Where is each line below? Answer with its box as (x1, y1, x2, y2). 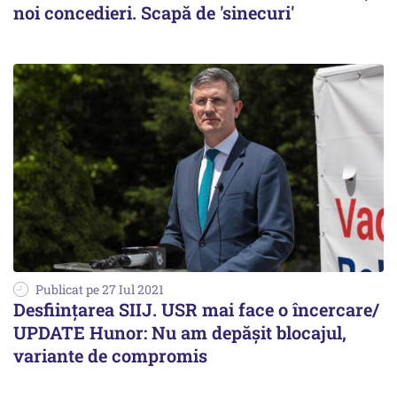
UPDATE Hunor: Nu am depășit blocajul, (13, 320, 346, 344)
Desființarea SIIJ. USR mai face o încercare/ (13, 297, 379, 321)
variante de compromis (13, 343, 207, 367)
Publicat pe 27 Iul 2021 (35, 280, 164, 298)
